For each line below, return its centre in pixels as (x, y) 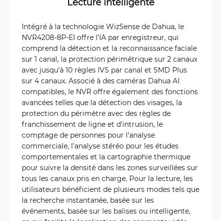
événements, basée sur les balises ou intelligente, (106, 211)
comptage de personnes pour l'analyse (88, 135)
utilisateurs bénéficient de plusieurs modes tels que (110, 189)
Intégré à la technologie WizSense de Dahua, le (103, 26)
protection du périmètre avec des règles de (96, 113)
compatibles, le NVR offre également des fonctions (110, 92)
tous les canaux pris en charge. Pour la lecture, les (107, 178)
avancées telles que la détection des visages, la (102, 102)
